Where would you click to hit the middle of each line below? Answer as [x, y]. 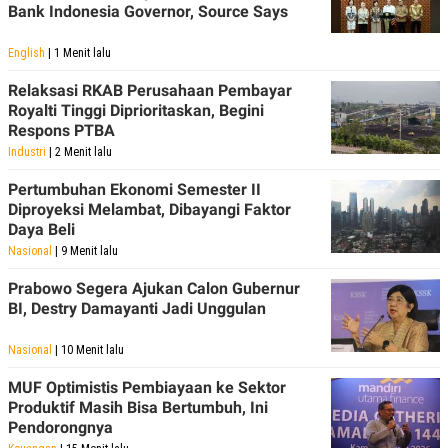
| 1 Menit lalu [78, 53]
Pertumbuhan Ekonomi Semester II [134, 190]
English [26, 53]
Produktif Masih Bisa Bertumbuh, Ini [138, 408]
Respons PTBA [61, 131]
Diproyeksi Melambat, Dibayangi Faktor [149, 210]
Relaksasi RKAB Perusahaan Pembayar [150, 91]
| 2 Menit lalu [79, 152]
